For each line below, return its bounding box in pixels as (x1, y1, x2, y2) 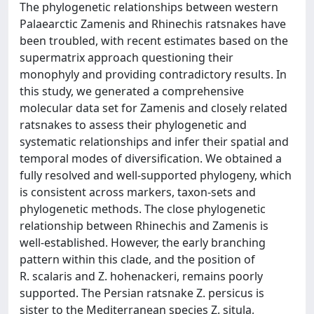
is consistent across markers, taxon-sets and (20, 184, 256, 200)
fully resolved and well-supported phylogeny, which (20, 168, 292, 183)
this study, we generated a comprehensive (20, 83, 244, 99)
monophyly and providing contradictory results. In (20, 67, 287, 82)
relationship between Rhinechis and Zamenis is (20, 218, 268, 233)
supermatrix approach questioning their (20, 50, 233, 65)
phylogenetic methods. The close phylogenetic (20, 201, 266, 217)
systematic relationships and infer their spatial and (20, 134, 289, 149)
